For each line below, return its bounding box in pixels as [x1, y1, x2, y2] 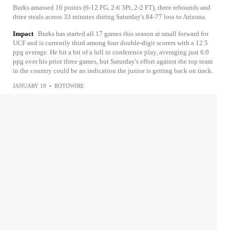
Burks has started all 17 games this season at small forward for [38, 30, 208, 37]
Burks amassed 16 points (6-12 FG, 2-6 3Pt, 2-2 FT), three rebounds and [13, 4, 210, 11]
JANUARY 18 [13, 83, 46, 89]
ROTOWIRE [54, 83, 84, 89]
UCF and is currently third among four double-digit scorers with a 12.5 [13, 39, 208, 47]
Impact [13, 30, 33, 37]
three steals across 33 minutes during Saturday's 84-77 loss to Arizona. [13, 13, 206, 21]
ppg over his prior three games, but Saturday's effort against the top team [13, 57, 213, 65]
